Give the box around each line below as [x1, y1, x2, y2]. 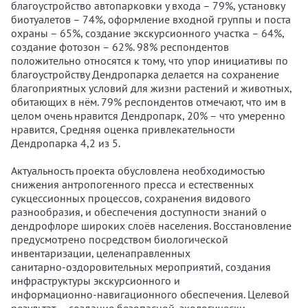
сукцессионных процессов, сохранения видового [11, 191, 251, 205]
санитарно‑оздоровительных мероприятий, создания [11, 260, 271, 274]
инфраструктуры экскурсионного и [11, 274, 180, 287]
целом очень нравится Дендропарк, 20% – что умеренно [11, 109, 285, 122]
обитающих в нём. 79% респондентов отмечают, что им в [11, 95, 286, 109]
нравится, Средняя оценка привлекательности [11, 122, 235, 136]
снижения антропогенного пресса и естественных [11, 177, 254, 191]
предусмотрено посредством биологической [11, 232, 228, 246]
